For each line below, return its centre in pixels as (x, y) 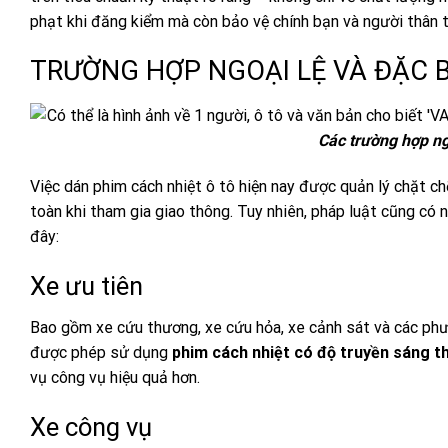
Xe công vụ (91, 427)
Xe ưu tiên (86, 285)
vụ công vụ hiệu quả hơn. (115, 378)
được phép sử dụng (101, 353)
